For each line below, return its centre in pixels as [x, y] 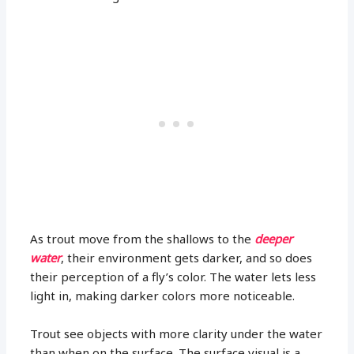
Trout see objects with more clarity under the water [177, 333]
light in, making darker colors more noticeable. [163, 295]
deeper [274, 238]
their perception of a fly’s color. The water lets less [173, 276]
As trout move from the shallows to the [143, 238]
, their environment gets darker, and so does [187, 257]
